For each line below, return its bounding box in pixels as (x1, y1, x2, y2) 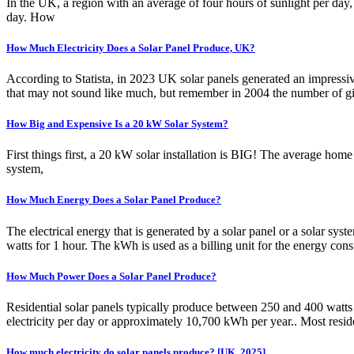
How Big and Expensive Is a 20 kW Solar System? (6, 118, 228, 130)
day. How (6, 9, 55, 24)
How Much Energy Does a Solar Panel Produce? (6, 194, 221, 206)
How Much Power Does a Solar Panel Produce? (6, 269, 217, 282)
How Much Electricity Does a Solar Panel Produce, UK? (6, 41, 255, 54)
